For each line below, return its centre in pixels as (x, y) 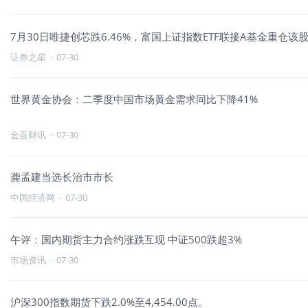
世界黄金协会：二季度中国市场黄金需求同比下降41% (134, 99)
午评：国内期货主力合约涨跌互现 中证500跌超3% (126, 239)
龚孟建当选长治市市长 (62, 177)
